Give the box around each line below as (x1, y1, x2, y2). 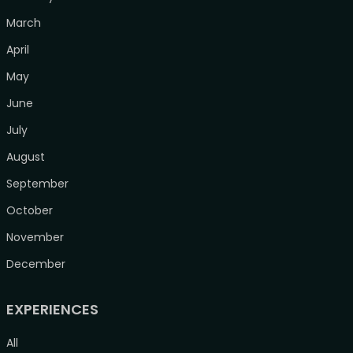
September (6, 176, 69, 192)
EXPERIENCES (6, 299, 98, 320)
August (6, 149, 45, 165)
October (6, 203, 53, 219)
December (6, 256, 65, 273)
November (6, 229, 64, 246)
